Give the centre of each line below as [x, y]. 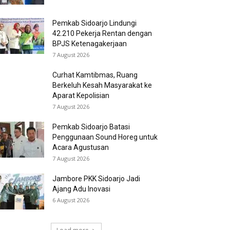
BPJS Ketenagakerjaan [90, 44]
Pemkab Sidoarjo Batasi [91, 127]
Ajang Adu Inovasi [81, 189]
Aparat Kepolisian [81, 95]
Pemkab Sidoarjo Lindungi [94, 23]
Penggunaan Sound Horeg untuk [105, 137]
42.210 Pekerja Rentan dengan [102, 33]
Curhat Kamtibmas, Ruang [95, 75]
